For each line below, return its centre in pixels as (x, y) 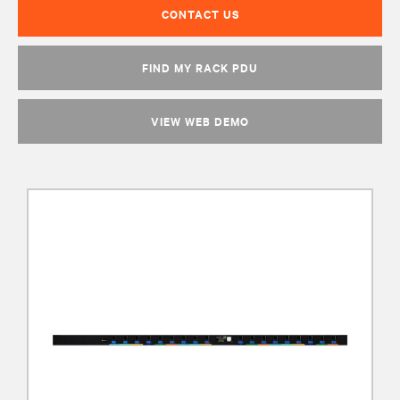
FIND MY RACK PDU (200, 67)
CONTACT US (200, 14)
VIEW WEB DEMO (200, 121)
